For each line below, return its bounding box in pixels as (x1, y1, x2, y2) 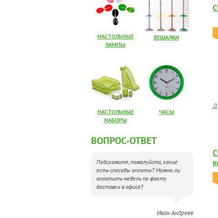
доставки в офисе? (96, 183, 143, 190)
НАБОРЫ (104, 116, 127, 124)
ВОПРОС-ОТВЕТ (91, 134, 157, 147)
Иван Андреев (157, 209, 193, 217)
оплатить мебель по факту (96, 175, 166, 182)
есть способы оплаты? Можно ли (96, 166, 180, 174)
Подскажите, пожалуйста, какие (96, 158, 178, 165)
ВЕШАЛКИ (154, 34, 179, 41)
